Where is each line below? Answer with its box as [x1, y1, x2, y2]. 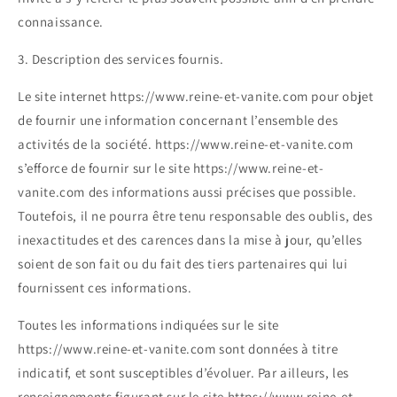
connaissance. [18, 13, 104, 31]
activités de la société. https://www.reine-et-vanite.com [18, 136, 354, 153]
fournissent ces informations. [18, 279, 192, 297]
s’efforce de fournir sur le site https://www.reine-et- [18, 160, 324, 177]
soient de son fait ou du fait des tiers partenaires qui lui [18, 255, 348, 273]
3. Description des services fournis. [18, 51, 224, 68]
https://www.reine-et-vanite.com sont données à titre [18, 340, 339, 358]
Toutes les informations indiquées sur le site [18, 316, 280, 334]
